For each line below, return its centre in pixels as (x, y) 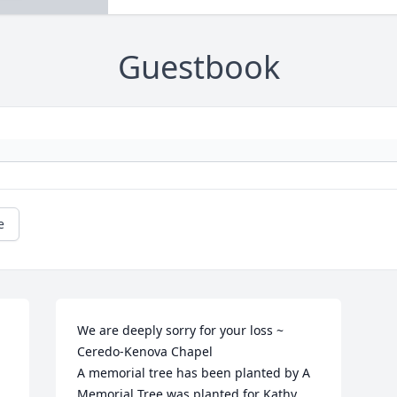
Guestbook (198, 67)
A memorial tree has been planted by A (194, 373)
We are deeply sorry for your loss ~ (181, 331)
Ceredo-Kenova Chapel (145, 352)
